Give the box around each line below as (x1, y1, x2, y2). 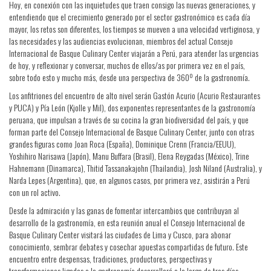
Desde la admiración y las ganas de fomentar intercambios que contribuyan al (9, 204, 239, 217)
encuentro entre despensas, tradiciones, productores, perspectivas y (9, 252, 212, 265)
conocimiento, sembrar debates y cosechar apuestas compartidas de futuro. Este (9, 240, 248, 253)
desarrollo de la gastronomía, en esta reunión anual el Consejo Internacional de (9, 216, 245, 229)
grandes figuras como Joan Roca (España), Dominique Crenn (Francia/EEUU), (9, 137, 236, 150)
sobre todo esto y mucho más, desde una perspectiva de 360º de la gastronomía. (9, 71, 250, 83)
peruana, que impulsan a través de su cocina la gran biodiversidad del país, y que (9, 113, 249, 126)
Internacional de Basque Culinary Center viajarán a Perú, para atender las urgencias (9, 47, 258, 59)
